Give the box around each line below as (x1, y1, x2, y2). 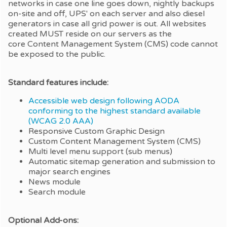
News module (28, 177, 81, 187)
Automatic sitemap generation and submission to (28, 157, 215, 167)
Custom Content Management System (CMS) (28, 136, 201, 147)
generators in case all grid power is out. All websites (8, 19, 206, 29)
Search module (28, 187, 86, 198)
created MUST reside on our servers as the (8, 29, 172, 40)
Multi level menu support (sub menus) (28, 146, 172, 157)
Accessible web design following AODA (28, 96, 179, 106)
